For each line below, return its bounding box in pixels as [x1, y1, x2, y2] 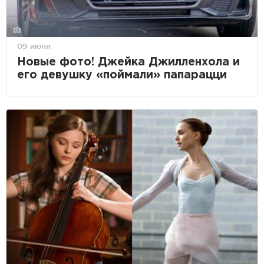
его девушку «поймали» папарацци [17, 70, 227, 81]
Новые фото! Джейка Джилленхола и [17, 57, 240, 68]
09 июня [17, 42, 51, 51]
